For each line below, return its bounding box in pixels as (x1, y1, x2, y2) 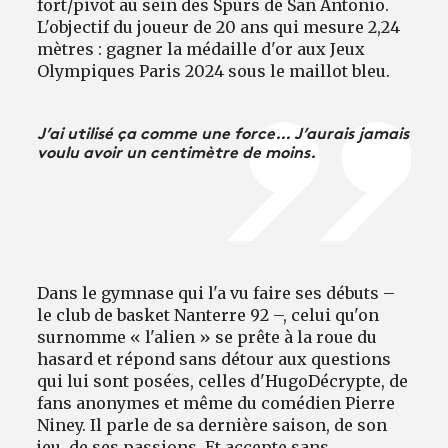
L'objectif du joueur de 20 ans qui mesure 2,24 (37, 17, 401, 38)
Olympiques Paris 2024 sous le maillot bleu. (37, 61, 391, 82)
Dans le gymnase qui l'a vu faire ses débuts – (37, 283, 396, 304)
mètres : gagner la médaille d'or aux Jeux (37, 39, 366, 60)
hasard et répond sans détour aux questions (37, 349, 392, 370)
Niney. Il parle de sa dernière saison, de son (37, 415, 388, 436)
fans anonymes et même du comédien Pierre (37, 393, 396, 414)
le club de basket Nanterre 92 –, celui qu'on (37, 305, 380, 326)
